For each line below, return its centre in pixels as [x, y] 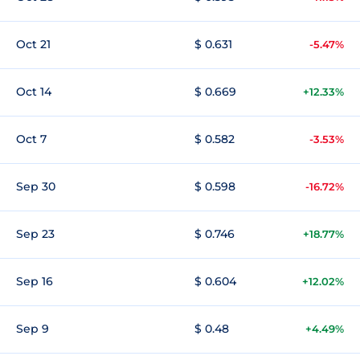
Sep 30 [36, 186]
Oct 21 [33, 44]
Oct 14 [34, 92]
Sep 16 [35, 281]
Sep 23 [35, 234]
